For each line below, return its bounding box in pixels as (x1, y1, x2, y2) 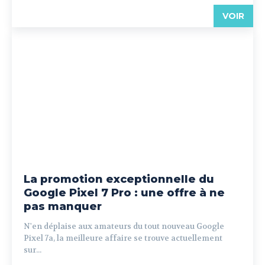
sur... (24, 245, 41, 255)
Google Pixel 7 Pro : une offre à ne (24, 186, 225, 199)
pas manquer (24, 200, 102, 213)
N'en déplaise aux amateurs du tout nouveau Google (24, 221, 224, 231)
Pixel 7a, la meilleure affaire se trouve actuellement (24, 233, 222, 243)
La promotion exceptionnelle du (24, 173, 214, 186)
